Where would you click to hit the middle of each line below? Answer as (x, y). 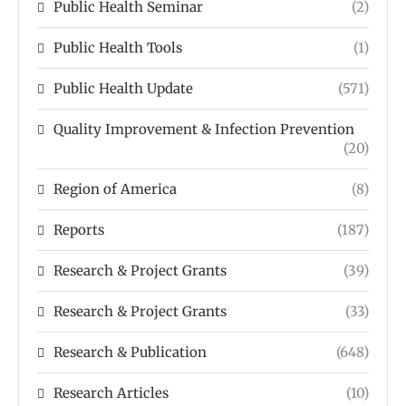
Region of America (115, 189)
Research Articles (111, 393)
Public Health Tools (118, 48)
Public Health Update (123, 89)
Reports (79, 230)
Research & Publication (130, 353)
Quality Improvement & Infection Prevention (204, 130)
